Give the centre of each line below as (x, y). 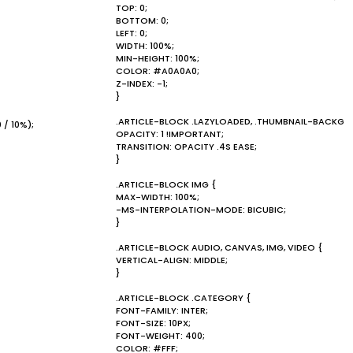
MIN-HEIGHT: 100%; (158, 58)
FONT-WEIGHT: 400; (160, 336)
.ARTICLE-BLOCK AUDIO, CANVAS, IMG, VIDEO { (219, 247)
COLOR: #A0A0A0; (158, 71)
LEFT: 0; (132, 33)
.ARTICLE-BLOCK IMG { (166, 184)
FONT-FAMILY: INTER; (162, 310)
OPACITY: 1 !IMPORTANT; (170, 134)
